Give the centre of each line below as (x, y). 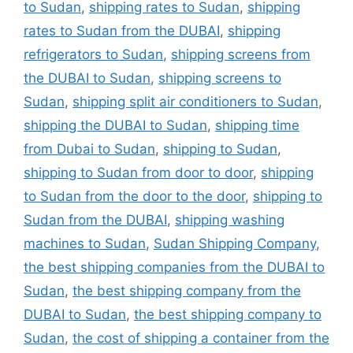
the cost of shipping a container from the (201, 338)
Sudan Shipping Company (235, 243)
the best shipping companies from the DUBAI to (174, 267)
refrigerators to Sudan (93, 54)
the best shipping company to (228, 314)
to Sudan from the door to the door (134, 196)
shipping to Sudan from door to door (138, 172)
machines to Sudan (85, 243)
